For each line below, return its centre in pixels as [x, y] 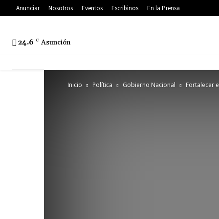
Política [102, 85]
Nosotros [61, 8]
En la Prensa [164, 8]
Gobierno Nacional [149, 85]
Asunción [56, 43]
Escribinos [125, 8]
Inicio [75, 85]
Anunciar [28, 8]
